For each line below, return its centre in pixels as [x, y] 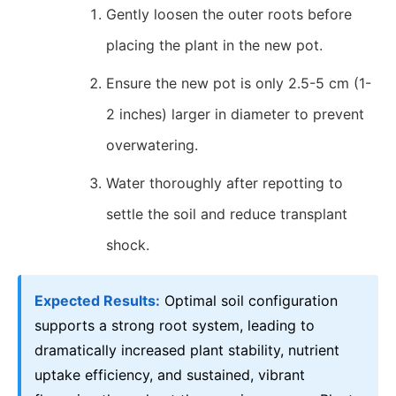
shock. [128, 245]
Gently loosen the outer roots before [229, 14]
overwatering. [152, 145]
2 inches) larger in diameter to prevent [235, 114]
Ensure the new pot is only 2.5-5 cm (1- [239, 83]
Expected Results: [97, 301]
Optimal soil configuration [249, 301]
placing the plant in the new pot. [214, 45]
